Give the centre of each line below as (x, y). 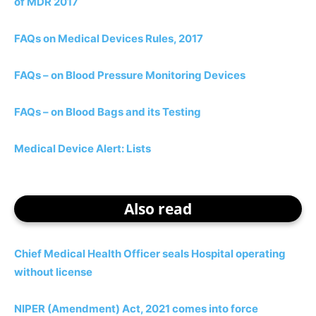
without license (53, 272)
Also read (158, 209)
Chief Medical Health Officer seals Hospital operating (150, 254)
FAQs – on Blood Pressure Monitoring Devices (130, 75)
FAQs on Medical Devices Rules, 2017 (109, 38)
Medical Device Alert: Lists (83, 148)
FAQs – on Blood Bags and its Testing (108, 112)
